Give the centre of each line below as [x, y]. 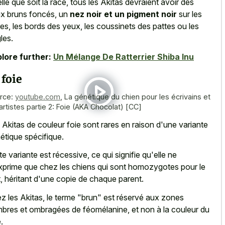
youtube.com [38, 97]
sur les [189, 14]
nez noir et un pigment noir [123, 14]
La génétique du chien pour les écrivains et [137, 97]
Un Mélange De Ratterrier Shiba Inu [124, 57]
